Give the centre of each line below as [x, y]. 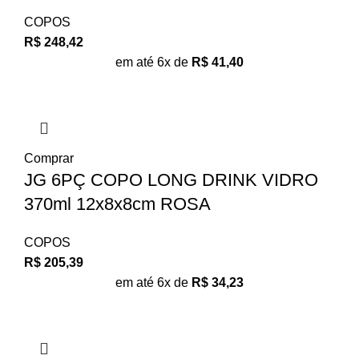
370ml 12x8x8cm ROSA [117, 204]
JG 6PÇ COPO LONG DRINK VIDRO [171, 179]
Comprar [49, 158]
